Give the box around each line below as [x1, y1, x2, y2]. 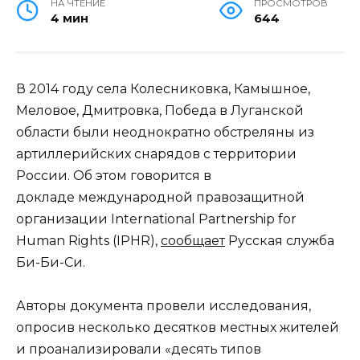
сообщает [161, 232, 225, 248]
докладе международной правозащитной [16, 189, 305, 205]
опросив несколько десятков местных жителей [16, 319, 339, 335]
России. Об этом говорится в [16, 167, 211, 183]
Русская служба [225, 232, 334, 248]
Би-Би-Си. [16, 254, 85, 270]
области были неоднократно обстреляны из [16, 124, 314, 140]
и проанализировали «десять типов [16, 341, 261, 357]
